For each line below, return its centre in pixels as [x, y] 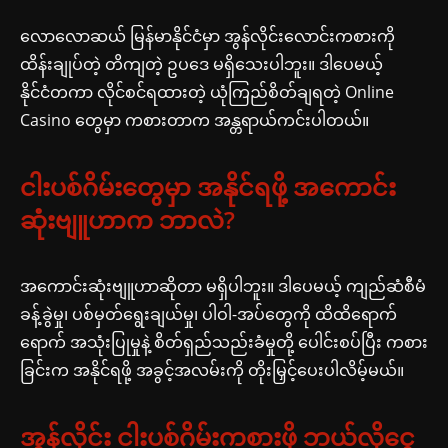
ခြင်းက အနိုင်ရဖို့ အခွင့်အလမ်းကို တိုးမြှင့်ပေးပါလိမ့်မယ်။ [212, 369]
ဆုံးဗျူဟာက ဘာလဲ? [127, 219]
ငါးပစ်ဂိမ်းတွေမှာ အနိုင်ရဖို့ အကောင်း [208, 186]
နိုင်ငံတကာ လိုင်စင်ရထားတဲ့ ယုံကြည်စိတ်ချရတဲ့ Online [207, 91]
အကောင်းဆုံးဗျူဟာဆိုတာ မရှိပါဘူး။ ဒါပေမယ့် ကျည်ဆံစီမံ [223, 285]
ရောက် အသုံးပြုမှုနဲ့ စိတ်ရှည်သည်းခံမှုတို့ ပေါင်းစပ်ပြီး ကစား [224, 341]
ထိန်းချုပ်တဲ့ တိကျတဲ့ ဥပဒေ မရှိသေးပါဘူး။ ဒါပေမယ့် [201, 63]
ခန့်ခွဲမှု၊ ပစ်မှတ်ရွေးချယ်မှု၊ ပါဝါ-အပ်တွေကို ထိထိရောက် [208, 313]
